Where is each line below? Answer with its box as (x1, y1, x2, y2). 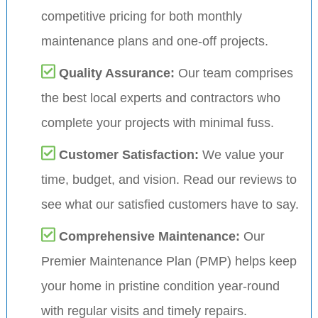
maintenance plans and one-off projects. (40, 33, 268, 48)
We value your (202, 147, 284, 162)
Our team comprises (177, 65, 293, 80)
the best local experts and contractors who (40, 90, 280, 105)
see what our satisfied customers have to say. (40, 197, 299, 212)
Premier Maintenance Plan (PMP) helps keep (40, 253, 297, 268)
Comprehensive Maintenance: (58, 229, 243, 243)
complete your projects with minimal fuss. (40, 115, 274, 130)
